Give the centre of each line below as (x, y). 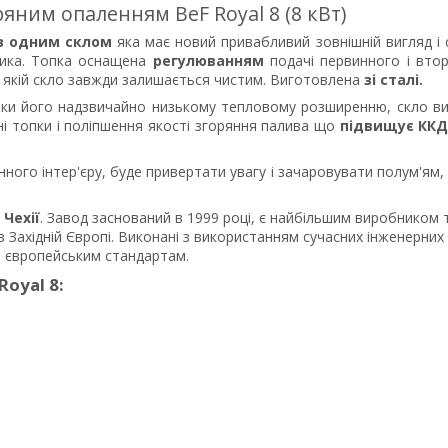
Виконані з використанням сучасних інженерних (281, 236)
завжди (95, 79)
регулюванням (211, 60)
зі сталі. (393, 79)
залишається (168, 79)
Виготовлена (317, 79)
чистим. (242, 79)
